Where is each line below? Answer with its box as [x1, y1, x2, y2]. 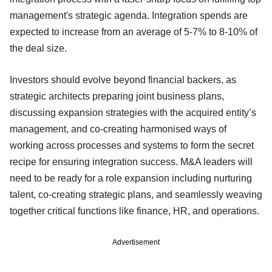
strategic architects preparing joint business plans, [10, 90, 224, 101]
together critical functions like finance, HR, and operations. [10, 205, 259, 216]
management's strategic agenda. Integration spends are [10, 10, 248, 21]
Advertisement [112, 237, 160, 246]
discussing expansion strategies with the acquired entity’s [10, 107, 256, 118]
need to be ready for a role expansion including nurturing [10, 172, 252, 183]
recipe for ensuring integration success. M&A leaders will [10, 156, 253, 167]
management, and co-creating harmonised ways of [10, 123, 226, 134]
